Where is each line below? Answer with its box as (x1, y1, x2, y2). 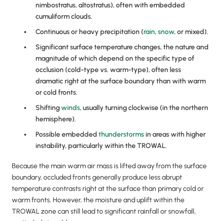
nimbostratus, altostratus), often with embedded (36, 1, 185, 10)
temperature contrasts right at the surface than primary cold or (12, 184, 204, 193)
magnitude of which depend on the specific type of (36, 54, 194, 63)
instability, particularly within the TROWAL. (36, 142, 167, 150)
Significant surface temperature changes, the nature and (36, 43, 209, 52)
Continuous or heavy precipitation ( (36, 28, 144, 37)
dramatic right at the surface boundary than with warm (36, 77, 206, 86)
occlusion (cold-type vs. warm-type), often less (36, 66, 181, 74)
